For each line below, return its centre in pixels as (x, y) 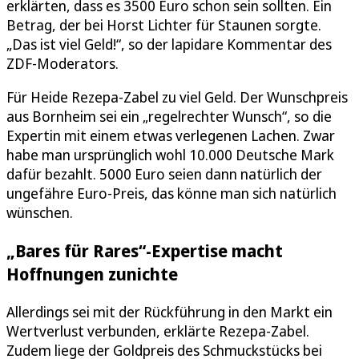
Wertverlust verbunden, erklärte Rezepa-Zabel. (158, 331)
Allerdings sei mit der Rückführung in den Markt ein (169, 311)
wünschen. (40, 212)
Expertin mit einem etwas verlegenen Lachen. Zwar (171, 135)
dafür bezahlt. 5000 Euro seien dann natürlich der (164, 173)
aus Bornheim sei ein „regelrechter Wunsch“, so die (169, 116)
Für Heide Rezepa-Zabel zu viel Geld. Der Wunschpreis (177, 97)
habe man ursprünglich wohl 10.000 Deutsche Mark (170, 154)
